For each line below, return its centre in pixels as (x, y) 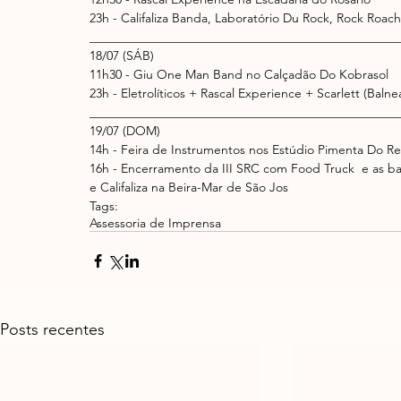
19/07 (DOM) (127, 130)
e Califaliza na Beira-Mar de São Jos (189, 187)
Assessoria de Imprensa (155, 222)
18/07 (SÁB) (124, 55)
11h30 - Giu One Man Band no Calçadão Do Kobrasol (241, 74)
